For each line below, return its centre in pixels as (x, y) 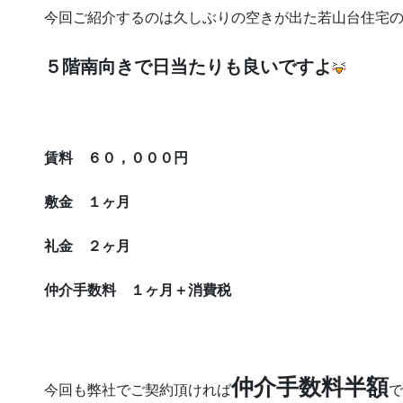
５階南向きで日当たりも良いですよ (188, 66)
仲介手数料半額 (310, 386)
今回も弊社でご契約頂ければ (138, 390)
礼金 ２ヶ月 (87, 246)
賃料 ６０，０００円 (116, 157)
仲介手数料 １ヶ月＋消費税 (138, 291)
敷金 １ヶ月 (87, 202)
